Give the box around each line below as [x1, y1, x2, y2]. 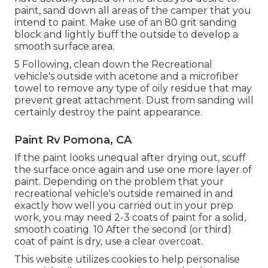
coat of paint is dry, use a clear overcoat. [14, 235, 203, 247]
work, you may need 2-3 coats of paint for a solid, [14, 211, 246, 223]
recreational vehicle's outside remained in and [14, 187, 233, 199]
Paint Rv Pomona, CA [14, 133, 132, 147]
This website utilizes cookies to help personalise [14, 253, 240, 265]
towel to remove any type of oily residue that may [14, 82, 252, 94]
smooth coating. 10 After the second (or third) [14, 223, 232, 235]
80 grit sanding [165, 16, 237, 28]
